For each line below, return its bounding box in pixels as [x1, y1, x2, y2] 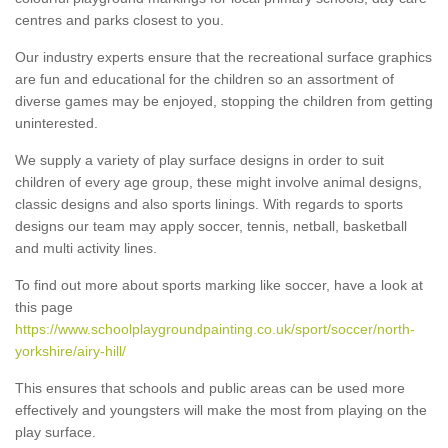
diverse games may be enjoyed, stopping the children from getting [15, 92, 433, 109]
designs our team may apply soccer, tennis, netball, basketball [15, 217, 407, 234]
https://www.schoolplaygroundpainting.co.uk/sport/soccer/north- [15, 320, 415, 337]
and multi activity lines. [15, 239, 157, 256]
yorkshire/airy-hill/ [15, 342, 126, 359]
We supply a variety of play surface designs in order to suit [15, 151, 384, 168]
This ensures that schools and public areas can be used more [15, 379, 405, 396]
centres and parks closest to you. [15, 11, 224, 28]
